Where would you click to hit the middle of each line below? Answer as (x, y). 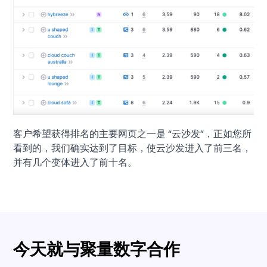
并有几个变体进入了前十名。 (75, 163)
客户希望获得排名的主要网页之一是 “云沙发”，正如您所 (133, 134)
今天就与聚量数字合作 (97, 249)
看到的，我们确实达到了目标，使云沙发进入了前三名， (133, 148)
